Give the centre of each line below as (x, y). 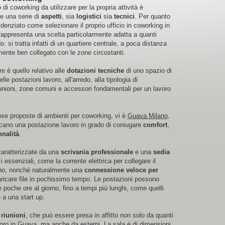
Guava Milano (147, 116)
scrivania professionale (97, 152)
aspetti (51, 16)
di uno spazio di (148, 71)
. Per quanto (152, 16)
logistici (89, 16)
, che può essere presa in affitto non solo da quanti (99, 215)
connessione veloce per (121, 170)
